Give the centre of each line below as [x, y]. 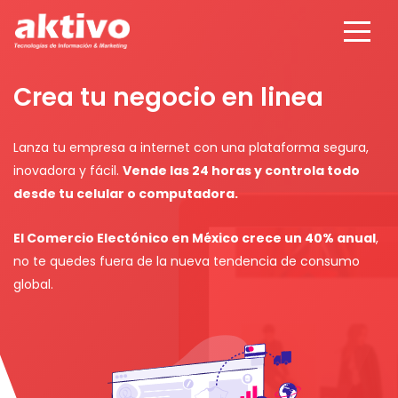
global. [33, 284]
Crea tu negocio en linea [168, 97]
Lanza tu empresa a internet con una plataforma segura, [191, 147]
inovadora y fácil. [68, 171]
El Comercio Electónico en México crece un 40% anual [195, 238]
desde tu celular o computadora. [126, 194]
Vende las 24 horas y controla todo [241, 171]
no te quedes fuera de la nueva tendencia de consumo [187, 261]
